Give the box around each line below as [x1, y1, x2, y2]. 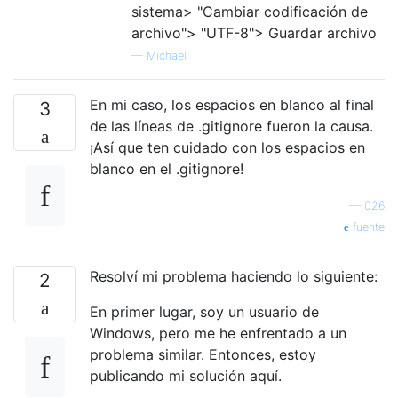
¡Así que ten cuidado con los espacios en [90, 138, 365, 156]
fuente [349, 219, 385, 234]
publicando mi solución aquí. [90, 366, 282, 385]
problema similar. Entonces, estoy [90, 345, 316, 363]
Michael [147, 48, 187, 62]
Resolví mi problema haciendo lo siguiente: [90, 267, 378, 285]
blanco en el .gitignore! [90, 159, 243, 178]
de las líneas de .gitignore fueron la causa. [90, 116, 373, 135]
